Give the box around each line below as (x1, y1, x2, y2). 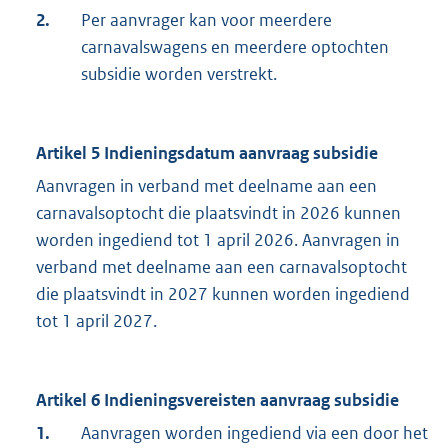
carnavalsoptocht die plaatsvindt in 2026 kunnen (36, 202, 401, 225)
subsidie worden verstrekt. (81, 63, 277, 86)
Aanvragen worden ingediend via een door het (81, 422, 428, 445)
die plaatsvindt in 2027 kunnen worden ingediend (36, 283, 410, 306)
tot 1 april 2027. (36, 310, 157, 333)
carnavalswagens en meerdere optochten (81, 36, 389, 59)
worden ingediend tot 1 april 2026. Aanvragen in (36, 229, 400, 252)
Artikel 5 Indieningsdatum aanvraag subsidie (36, 142, 378, 165)
